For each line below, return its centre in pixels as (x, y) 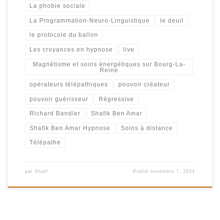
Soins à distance (147, 128)
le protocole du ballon (64, 35)
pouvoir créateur (144, 85)
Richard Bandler (55, 114)
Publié (142, 172)
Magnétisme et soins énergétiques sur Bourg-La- (109, 64)
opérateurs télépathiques (69, 85)
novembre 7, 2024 (173, 172)
